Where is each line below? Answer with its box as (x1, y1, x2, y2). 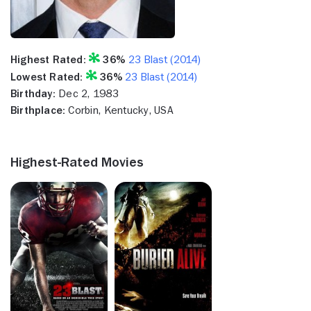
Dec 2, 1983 (55, 87, 119, 99)
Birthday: (10, 87, 56, 99)
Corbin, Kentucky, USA (65, 104, 174, 116)
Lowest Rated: (10, 71, 83, 83)
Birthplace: (10, 104, 66, 116)
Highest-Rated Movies (10, 154, 144, 169)
